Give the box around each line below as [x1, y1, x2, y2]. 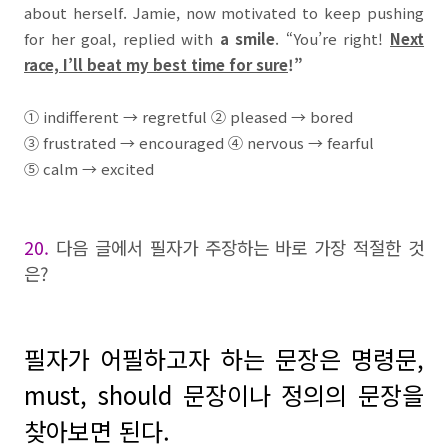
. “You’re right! [275, 28, 391, 49]
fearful [327, 132, 374, 153]
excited [101, 158, 154, 179]
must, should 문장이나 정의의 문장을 [24, 377, 424, 412]
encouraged [139, 132, 228, 153]
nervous [247, 132, 308, 153]
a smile [213, 28, 276, 49]
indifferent [43, 106, 123, 127]
